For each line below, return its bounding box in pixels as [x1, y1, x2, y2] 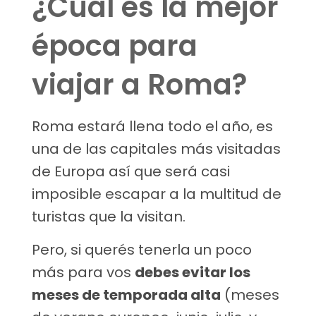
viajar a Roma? [32, 65, 247, 105]
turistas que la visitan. [32, 207, 186, 227]
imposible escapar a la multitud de [32, 184, 281, 205]
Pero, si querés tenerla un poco [32, 240, 252, 260]
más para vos [32, 262, 135, 283]
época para [32, 26, 197, 66]
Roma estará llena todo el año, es [32, 116, 273, 137]
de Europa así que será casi [32, 162, 230, 182]
